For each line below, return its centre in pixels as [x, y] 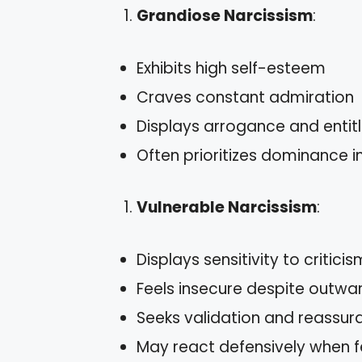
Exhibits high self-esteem [231, 68]
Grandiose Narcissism [225, 16]
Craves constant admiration [245, 97]
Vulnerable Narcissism [227, 208]
